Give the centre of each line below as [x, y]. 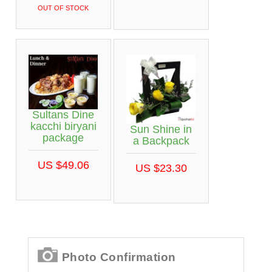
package [63, 138]
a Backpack [161, 141]
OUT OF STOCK [63, 8]
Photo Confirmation [119, 257]
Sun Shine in [161, 130]
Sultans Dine [63, 115]
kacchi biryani [63, 127]
